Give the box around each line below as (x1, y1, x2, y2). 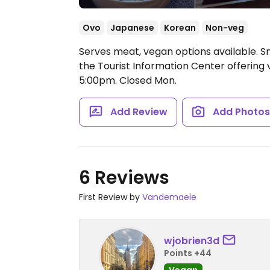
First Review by (79, 191, 142, 203)
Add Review (110, 105, 168, 119)
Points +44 (164, 246, 212, 259)
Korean (164, 22, 196, 34)
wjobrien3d (164, 233, 219, 248)
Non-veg (206, 22, 244, 34)
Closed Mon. (117, 74, 177, 87)
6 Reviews (79, 165, 169, 190)
